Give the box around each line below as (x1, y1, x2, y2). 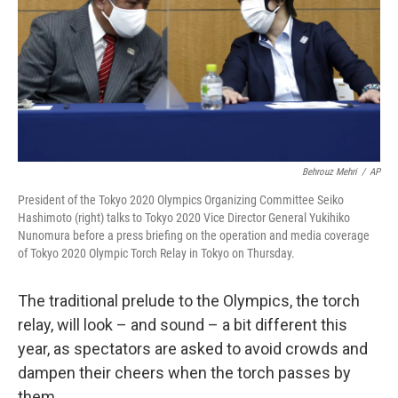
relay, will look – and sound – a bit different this (18, 315, 347, 334)
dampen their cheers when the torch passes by (18, 363, 351, 382)
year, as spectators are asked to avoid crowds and (18, 339, 368, 358)
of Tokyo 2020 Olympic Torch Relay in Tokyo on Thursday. (18, 246, 295, 260)
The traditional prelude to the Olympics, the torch (18, 291, 360, 310)
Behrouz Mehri (302, 166, 357, 178)
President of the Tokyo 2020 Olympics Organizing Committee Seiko (18, 193, 344, 207)
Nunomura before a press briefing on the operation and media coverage (18, 228, 370, 243)
